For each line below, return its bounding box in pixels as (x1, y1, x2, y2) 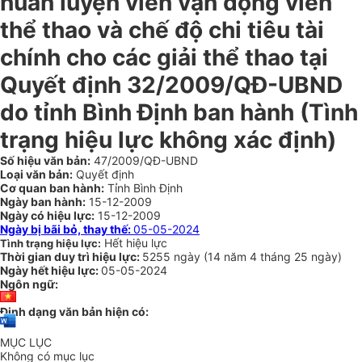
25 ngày (294, 250, 338, 263)
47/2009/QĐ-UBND (90, 154, 198, 167)
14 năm (208, 250, 250, 263)
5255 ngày (142, 250, 204, 263)
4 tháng (250, 250, 294, 263)
